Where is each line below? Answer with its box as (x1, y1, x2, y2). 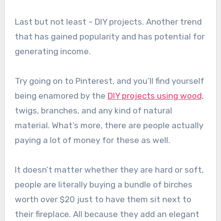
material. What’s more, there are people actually (14, 120, 203, 130)
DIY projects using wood (107, 90, 202, 101)
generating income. (14, 46, 91, 56)
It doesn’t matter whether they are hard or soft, (14, 164, 204, 175)
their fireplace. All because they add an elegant (14, 209, 199, 219)
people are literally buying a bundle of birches (14, 179, 192, 189)
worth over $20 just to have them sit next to (14, 194, 191, 204)
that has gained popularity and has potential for (14, 31, 205, 41)
